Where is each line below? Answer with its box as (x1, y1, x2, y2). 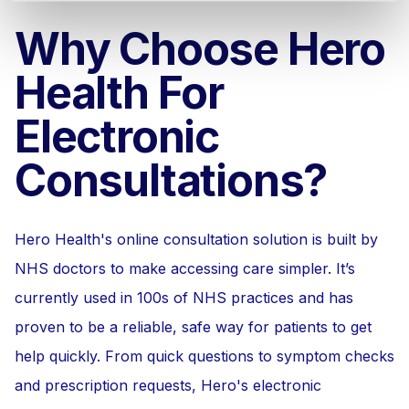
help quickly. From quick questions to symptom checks (15, 347, 394, 365)
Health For (15, 66, 225, 120)
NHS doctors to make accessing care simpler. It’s (15, 259, 355, 278)
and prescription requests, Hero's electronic (15, 376, 321, 394)
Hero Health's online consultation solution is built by (15, 230, 378, 248)
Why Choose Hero (15, 22, 385, 76)
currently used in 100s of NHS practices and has (15, 288, 353, 307)
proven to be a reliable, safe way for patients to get (15, 318, 372, 336)
